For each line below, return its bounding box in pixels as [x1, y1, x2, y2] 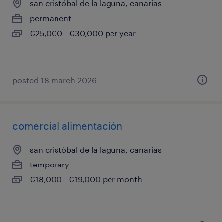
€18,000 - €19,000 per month [30, 174, 142, 184]
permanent [30, 13, 71, 23]
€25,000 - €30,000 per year [30, 28, 136, 38]
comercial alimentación [12, 120, 122, 132]
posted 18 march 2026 [12, 75, 97, 85]
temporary [30, 160, 69, 169]
